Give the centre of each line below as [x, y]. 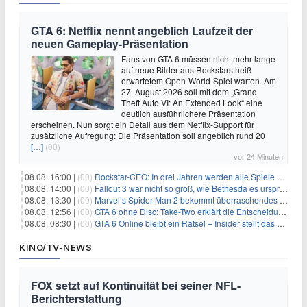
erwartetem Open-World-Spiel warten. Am [199, 81]
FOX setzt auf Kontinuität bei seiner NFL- [136, 285]
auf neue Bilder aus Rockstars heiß [186, 70]
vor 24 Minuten [258, 156]
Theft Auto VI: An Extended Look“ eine [192, 102]
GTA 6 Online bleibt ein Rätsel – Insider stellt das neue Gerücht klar [186, 223]
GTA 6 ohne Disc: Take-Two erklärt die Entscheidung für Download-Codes [186, 211]
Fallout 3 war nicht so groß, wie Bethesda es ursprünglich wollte [187, 188]
